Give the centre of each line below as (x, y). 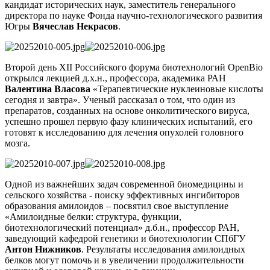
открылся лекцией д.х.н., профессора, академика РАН (115, 78)
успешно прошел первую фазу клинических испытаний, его (129, 121)
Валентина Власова (48, 89)
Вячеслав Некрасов (75, 26)
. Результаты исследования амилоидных (163, 249)
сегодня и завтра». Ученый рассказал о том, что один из (120, 99)
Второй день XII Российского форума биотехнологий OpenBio (134, 67)
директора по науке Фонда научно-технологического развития (133, 15)
